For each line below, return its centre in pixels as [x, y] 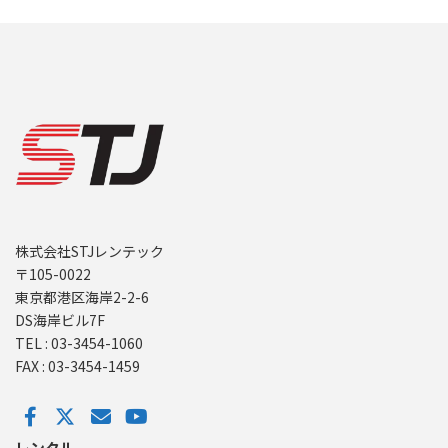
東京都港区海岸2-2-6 [82, 297]
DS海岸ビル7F [60, 320]
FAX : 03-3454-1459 [77, 366]
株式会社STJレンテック [89, 251]
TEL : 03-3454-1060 [79, 343]
